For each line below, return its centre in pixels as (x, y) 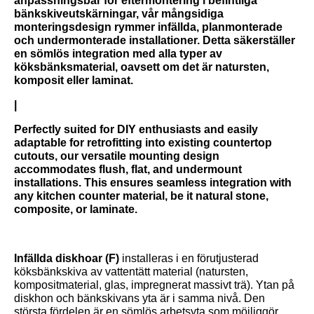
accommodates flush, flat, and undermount (128, 170)
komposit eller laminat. (74, 81)
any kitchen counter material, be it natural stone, (141, 196)
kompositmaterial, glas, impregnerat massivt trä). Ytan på (154, 285)
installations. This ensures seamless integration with (153, 183)
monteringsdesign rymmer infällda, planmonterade (148, 27)
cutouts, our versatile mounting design (117, 156)
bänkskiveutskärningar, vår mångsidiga (119, 14)
